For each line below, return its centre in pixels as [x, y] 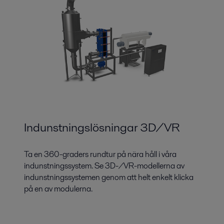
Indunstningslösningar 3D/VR [102, 127]
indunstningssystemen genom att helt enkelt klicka [109, 177]
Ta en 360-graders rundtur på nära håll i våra [100, 154]
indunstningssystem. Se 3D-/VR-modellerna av [104, 165]
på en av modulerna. [58, 188]
